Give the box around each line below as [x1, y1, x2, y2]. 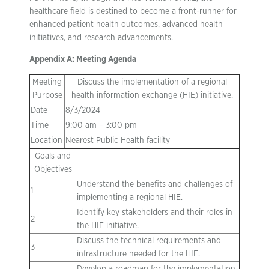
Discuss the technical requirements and [77, 237, 221, 245]
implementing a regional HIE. [77, 193, 183, 202]
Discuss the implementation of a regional [77, 78, 227, 86]
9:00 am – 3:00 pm [65, 121, 137, 130]
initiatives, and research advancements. [29, 34, 173, 42]
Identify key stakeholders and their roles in [77, 208, 232, 217]
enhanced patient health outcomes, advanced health [29, 20, 223, 29]
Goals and [35, 152, 71, 160]
